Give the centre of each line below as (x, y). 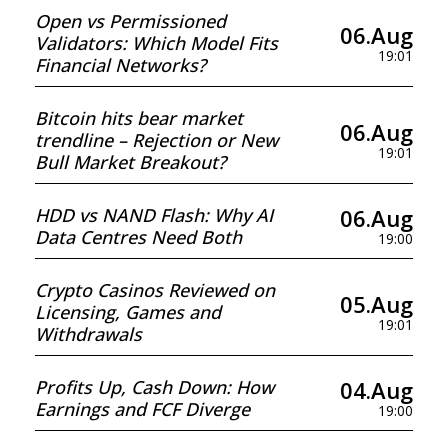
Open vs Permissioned (130, 21)
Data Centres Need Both (138, 237)
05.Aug (376, 303)
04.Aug (376, 389)
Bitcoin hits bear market (139, 118)
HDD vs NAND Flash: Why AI (154, 215)
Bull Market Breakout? (130, 162)
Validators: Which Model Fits (156, 43)
